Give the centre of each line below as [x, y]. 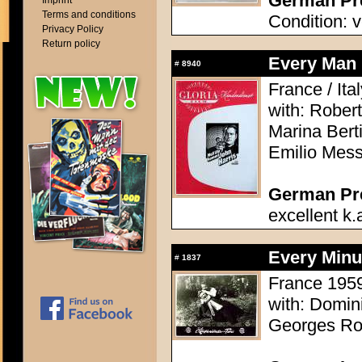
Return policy [71, 44]
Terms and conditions [89, 15]
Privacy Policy [73, 29]
